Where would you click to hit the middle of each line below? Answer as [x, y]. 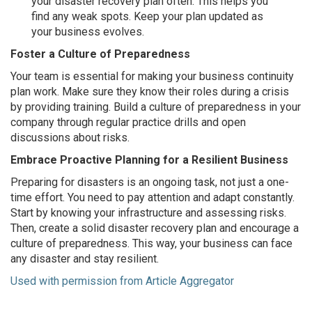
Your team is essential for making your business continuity [152, 76]
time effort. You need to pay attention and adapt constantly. [153, 197]
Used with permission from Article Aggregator [122, 281]
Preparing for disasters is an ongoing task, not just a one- [150, 182]
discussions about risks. [70, 138]
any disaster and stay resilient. [85, 259]
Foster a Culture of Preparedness [100, 54]
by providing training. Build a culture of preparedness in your [156, 107]
